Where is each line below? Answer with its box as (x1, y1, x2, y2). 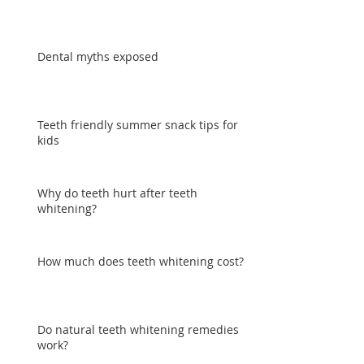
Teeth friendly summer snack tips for (37, 117, 238, 132)
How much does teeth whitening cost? (37, 253, 244, 269)
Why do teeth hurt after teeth (37, 185, 197, 201)
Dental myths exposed (37, 49, 158, 64)
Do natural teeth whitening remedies (37, 322, 239, 337)
